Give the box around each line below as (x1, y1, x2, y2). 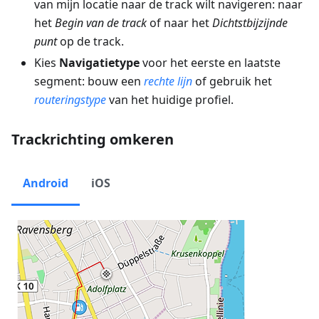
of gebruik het (192, 73, 272, 90)
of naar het (147, 15, 212, 31)
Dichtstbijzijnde (212, 15, 288, 31)
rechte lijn (144, 73, 192, 90)
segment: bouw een (34, 73, 144, 90)
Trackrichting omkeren (11, 130, 174, 150)
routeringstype (34, 92, 106, 108)
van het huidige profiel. (106, 92, 234, 108)
